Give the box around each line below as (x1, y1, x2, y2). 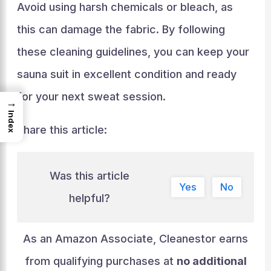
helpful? (69, 192, 111, 205)
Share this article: (16, 123, 107, 136)
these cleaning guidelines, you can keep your (16, 45, 249, 58)
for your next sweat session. (16, 90, 166, 103)
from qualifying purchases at (24, 255, 177, 267)
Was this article (50, 169, 130, 183)
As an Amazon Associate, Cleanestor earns (23, 232, 248, 245)
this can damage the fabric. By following (16, 22, 225, 36)
